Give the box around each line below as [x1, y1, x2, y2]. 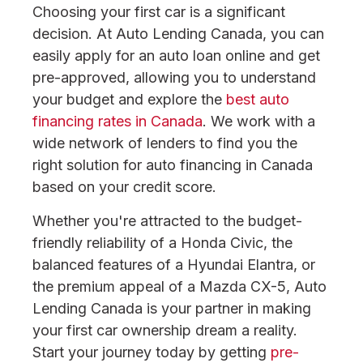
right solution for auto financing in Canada [32, 156, 313, 173]
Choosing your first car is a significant [32, 3, 285, 20]
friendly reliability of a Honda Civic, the [32, 234, 293, 251]
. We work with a [203, 113, 315, 130]
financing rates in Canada [32, 113, 203, 130]
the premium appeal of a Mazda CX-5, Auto [32, 278, 327, 295]
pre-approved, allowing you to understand [32, 69, 316, 86]
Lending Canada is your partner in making [32, 300, 311, 317]
